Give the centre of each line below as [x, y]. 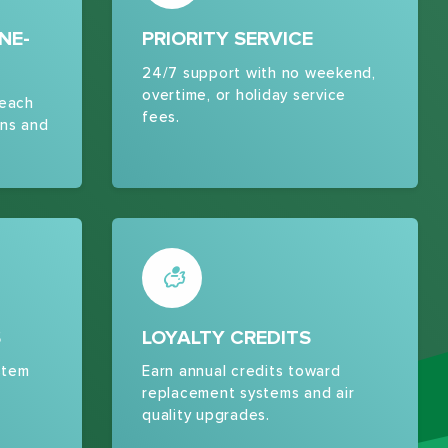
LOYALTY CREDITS [226, 337]
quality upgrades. [206, 415]
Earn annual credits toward [241, 371]
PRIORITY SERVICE [227, 39]
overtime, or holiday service [244, 94]
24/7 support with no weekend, [259, 72]
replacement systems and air [248, 393]
